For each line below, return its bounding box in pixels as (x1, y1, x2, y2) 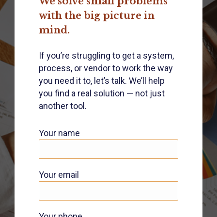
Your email (39, 170, 79, 180)
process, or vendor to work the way (39, 63, 173, 73)
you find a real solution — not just (39, 88, 165, 98)
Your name (39, 128, 80, 138)
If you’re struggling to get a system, (39, 50, 174, 61)
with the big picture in (39, 10, 155, 21)
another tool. (39, 101, 87, 111)
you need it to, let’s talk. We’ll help (39, 76, 165, 86)
